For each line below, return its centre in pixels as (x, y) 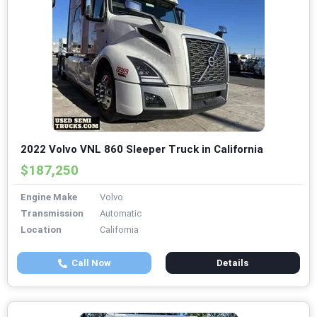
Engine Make (49, 197)
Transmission (52, 214)
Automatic (121, 214)
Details (233, 263)
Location (41, 230)
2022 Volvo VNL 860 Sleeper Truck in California (142, 150)
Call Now (89, 263)
